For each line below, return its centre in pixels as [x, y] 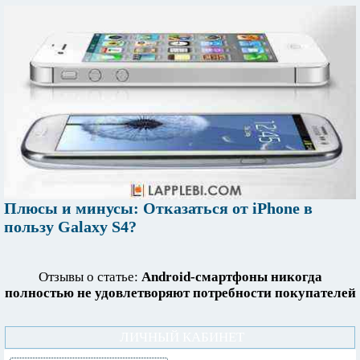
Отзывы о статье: [90, 277]
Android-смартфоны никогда [231, 277]
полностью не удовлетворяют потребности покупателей [180, 293]
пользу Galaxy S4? [70, 227]
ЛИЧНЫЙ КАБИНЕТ [182, 337]
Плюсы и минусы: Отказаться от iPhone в [158, 208]
